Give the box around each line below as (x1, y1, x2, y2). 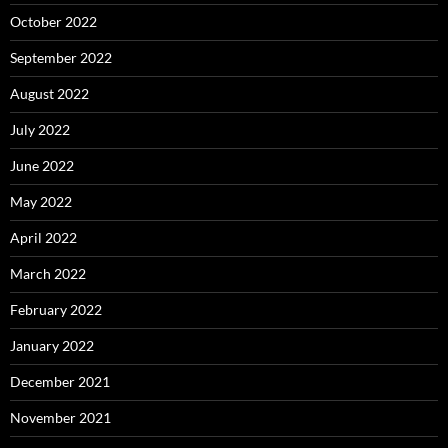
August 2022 (10, 85, 89, 103)
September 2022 (10, 49, 112, 67)
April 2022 (10, 229, 77, 247)
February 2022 (10, 301, 102, 319)
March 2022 (10, 265, 86, 283)
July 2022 (10, 121, 70, 139)
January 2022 (10, 337, 94, 355)
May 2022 (10, 193, 72, 211)
